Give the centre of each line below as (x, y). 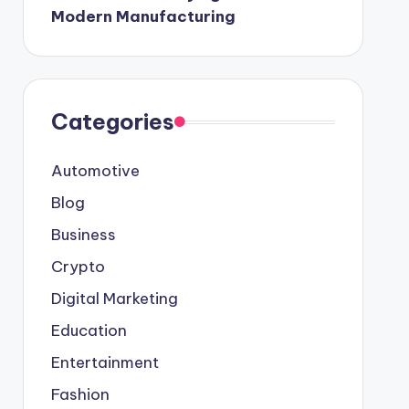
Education (89, 330)
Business (83, 235)
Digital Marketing (114, 299)
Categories (112, 121)
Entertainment (105, 362)
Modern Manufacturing (143, 16)
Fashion (80, 394)
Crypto (78, 267)
